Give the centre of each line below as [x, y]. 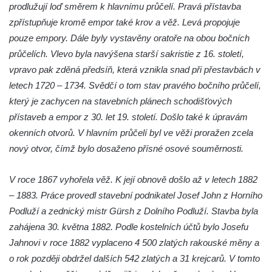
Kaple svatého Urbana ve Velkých [96, 162]
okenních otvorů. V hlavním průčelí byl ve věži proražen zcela [131, 132]
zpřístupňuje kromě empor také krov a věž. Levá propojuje [124, 22]
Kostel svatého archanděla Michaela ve [105, 55]
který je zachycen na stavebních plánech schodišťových [121, 101]
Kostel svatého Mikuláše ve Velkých [99, 127]
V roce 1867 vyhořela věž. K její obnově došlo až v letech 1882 [133, 179]
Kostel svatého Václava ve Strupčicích [103, 90]
